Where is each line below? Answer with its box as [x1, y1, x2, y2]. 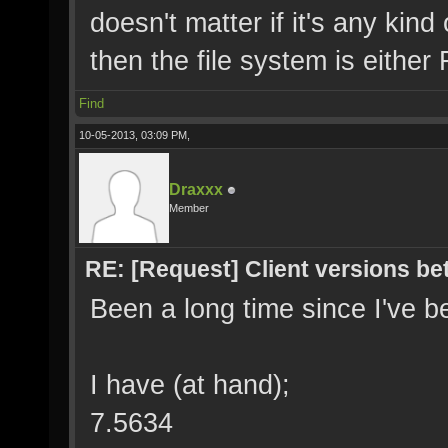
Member [169, 202, 209, 214]
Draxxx [169, 181, 223, 198]
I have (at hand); [90, 369, 290, 400]
